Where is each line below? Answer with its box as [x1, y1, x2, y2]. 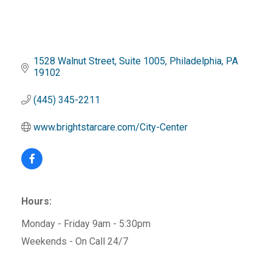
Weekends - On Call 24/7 [21, 235, 128, 247]
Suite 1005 [119, 55, 165, 67]
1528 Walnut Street [33, 55, 115, 67]
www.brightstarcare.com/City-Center [33, 121, 188, 133]
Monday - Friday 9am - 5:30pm [21, 217, 151, 229]
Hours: [21, 195, 52, 207]
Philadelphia [169, 55, 222, 67]
